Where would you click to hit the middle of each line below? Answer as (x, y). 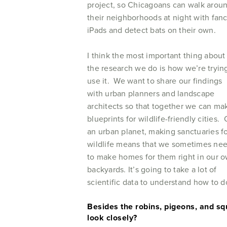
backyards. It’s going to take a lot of (152, 169)
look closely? (112, 218)
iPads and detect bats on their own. (154, 30)
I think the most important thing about (156, 55)
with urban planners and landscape (151, 93)
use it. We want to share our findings (155, 81)
